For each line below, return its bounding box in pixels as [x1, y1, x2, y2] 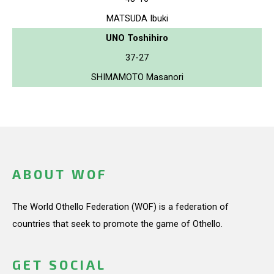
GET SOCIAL [12, 257, 106, 273]
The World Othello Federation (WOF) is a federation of [12, 201, 229, 212]
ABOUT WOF [12, 166, 107, 182]
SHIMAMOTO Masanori [91, 71, 183, 83]
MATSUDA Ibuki [106, 12, 168, 24]
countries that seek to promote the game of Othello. [12, 218, 223, 229]
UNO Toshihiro [106, 32, 168, 43]
